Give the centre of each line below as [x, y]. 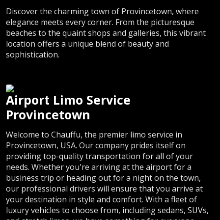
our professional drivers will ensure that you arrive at [104, 189]
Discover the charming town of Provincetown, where [102, 12]
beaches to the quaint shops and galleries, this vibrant [106, 33]
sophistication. [33, 55]
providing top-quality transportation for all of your [99, 156]
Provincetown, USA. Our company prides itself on [96, 146]
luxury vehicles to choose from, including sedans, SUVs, [107, 210]
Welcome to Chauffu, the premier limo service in [94, 135]
